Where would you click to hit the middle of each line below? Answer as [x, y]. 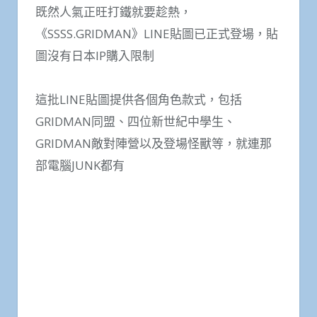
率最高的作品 [71, 13]
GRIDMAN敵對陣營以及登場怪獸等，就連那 [154, 168]
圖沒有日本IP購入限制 [95, 79]
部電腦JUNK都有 [80, 190]
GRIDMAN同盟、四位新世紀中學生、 [136, 146]
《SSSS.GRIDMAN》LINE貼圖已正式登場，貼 [157, 57]
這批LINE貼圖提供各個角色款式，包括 [139, 124]
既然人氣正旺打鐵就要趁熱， [114, 35]
